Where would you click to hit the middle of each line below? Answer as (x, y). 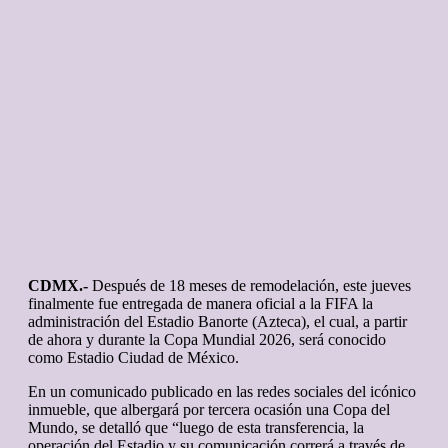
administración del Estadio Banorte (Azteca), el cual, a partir (217, 321)
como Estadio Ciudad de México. (133, 357)
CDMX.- (58, 285)
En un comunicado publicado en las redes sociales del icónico (222, 391)
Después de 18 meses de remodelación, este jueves (249, 285)
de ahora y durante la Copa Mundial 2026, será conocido (207, 339)
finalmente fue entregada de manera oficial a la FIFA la (200, 303)
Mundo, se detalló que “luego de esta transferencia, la (196, 427)
